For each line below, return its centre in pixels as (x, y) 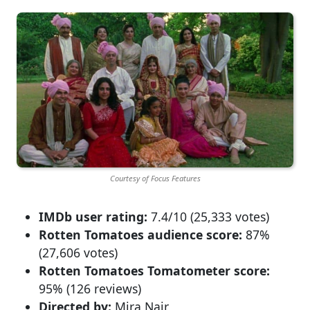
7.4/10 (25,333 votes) (208, 216)
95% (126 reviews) (90, 288)
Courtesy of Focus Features (155, 179)
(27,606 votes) (78, 252)
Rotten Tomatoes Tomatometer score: (154, 270)
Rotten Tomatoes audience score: (140, 234)
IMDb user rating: (93, 216)
